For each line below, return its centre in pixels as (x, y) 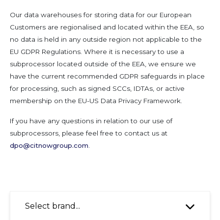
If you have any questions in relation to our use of (91, 121)
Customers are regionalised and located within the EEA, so (107, 27)
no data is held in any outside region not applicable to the (106, 39)
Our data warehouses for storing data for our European (101, 14)
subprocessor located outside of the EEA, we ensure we (103, 64)
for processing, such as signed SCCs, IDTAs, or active (97, 88)
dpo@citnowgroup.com (49, 145)
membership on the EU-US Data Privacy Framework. (96, 100)
